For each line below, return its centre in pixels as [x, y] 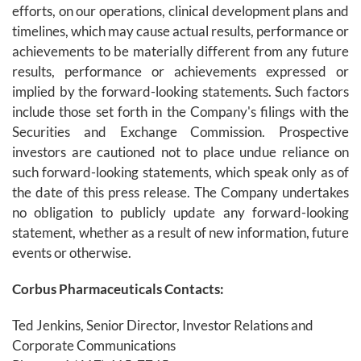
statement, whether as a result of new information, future [180, 233]
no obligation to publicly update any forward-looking [180, 213]
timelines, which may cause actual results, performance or [180, 31]
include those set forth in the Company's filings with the [180, 112]
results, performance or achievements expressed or [180, 72]
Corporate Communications [94, 346]
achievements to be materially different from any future [180, 52]
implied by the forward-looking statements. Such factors [180, 92]
